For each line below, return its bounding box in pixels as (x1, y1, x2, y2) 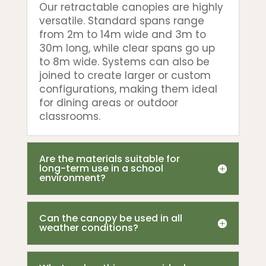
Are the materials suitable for (39, 152, 180, 166)
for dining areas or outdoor (39, 96, 178, 110)
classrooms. (39, 109, 100, 124)
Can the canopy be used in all (39, 211, 182, 226)
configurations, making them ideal (39, 82, 217, 97)
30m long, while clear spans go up (39, 41, 215, 56)
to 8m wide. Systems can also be (39, 55, 210, 69)
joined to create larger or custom (39, 68, 211, 83)
